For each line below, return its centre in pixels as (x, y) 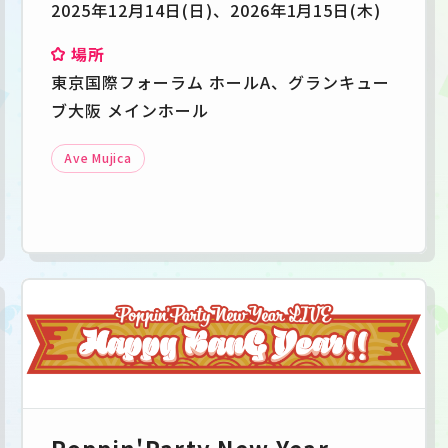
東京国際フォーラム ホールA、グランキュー (220, 81)
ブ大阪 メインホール (130, 109)
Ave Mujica (98, 157)
